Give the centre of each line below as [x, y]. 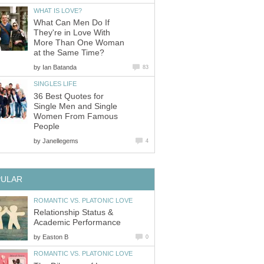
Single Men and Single [75, 106]
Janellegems [60, 141]
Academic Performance [77, 223]
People [47, 126]
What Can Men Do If [72, 23]
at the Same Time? [69, 53]
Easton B [55, 237]
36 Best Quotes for [69, 96]
